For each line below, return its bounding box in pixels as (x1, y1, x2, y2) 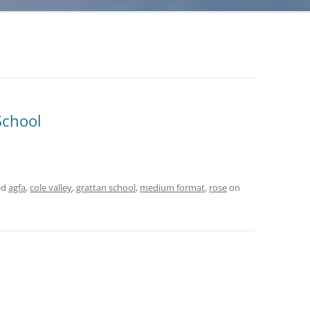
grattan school (76, 181, 136, 194)
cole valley (30, 181, 72, 194)
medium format (140, 181, 205, 194)
